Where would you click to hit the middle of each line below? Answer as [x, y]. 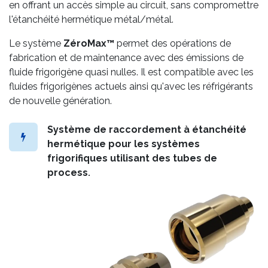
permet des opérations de [173, 43]
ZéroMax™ [89, 43]
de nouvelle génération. [60, 100]
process [68, 172]
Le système [36, 43]
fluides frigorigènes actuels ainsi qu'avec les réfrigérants [131, 86]
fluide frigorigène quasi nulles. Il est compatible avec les [131, 72]
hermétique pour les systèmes [124, 144]
